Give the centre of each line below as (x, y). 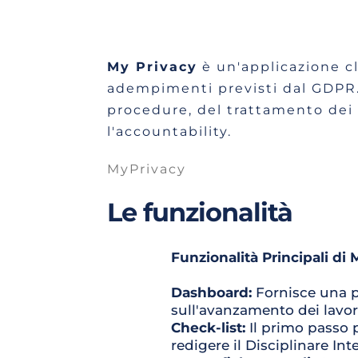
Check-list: (210, 328)
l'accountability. (169, 131)
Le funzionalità (199, 212)
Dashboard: (213, 292)
